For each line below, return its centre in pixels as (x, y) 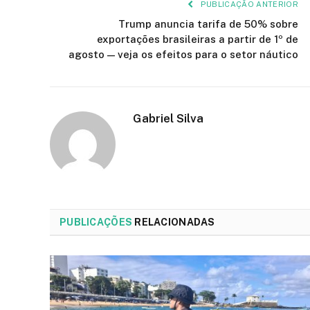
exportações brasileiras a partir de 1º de (198, 39)
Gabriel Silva (168, 118)
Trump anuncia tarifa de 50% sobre (208, 24)
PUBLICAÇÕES (96, 222)
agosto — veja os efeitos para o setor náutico (183, 54)
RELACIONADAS (174, 222)
